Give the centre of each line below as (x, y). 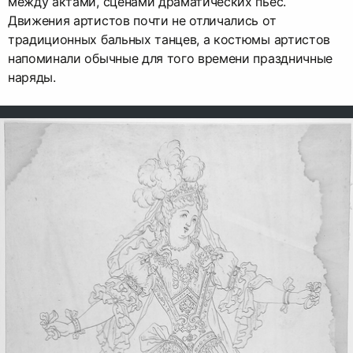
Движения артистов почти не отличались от (142, 20)
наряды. (32, 77)
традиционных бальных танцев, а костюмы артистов (169, 39)
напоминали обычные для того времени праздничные (170, 58)
